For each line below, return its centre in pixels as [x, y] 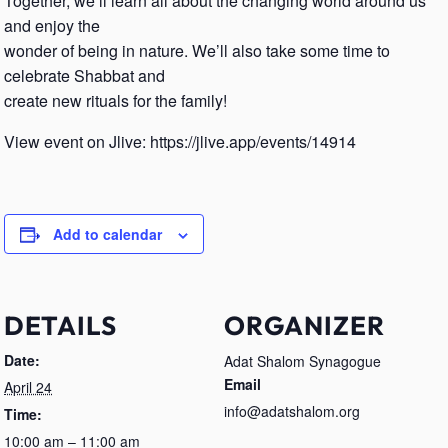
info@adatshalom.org [292, 411]
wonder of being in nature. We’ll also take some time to [197, 50]
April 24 [28, 387]
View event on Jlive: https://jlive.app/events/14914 [180, 141]
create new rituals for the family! [115, 100]
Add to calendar [107, 234]
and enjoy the [52, 25]
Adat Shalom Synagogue [302, 361]
